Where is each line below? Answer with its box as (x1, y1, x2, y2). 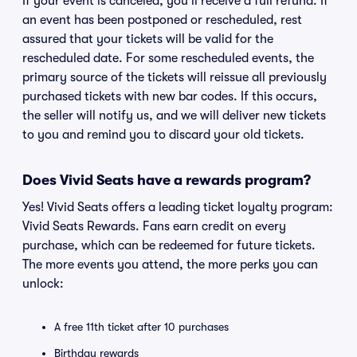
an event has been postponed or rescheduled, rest (22, 13, 302, 27)
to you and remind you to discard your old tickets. (22, 127, 304, 142)
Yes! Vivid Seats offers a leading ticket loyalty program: (22, 200, 333, 214)
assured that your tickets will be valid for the (22, 32, 273, 46)
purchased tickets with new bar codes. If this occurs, (22, 89, 317, 104)
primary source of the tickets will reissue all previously (22, 70, 327, 84)
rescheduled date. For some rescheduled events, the (22, 51, 314, 65)
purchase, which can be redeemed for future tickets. (22, 238, 316, 253)
